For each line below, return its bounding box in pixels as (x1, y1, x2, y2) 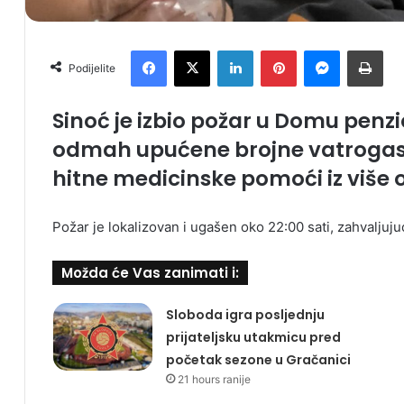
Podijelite (69, 61, 115, 76)
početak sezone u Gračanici (165, 351, 351, 370)
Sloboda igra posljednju (165, 306, 325, 325)
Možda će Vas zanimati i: (61, 263, 239, 283)
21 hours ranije (177, 372, 251, 387)
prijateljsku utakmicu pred (165, 328, 341, 347)
